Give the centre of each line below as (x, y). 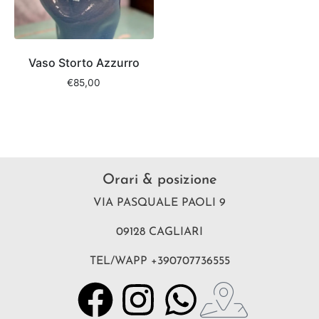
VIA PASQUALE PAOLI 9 (159, 203)
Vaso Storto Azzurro (84, 63)
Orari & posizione (159, 180)
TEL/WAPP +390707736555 (159, 261)
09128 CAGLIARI (159, 232)
